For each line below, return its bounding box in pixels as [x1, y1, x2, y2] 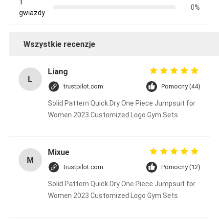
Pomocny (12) [161, 163, 201, 171]
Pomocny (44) [161, 83, 201, 90]
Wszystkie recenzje [23, 40, 95, 49]
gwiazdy [19, 9, 45, 17]
